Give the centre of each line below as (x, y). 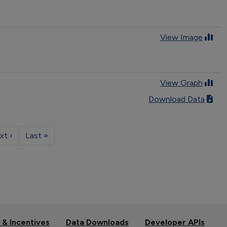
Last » (36, 135)
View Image (181, 37)
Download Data (177, 99)
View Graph (181, 83)
